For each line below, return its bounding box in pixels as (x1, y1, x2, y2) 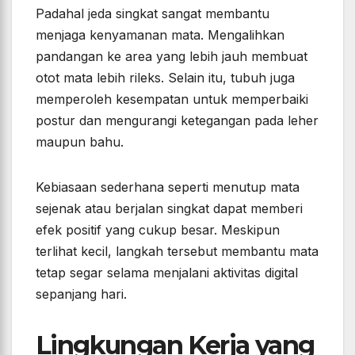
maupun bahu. (36, 133, 124, 150)
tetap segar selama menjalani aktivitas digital (36, 264, 298, 281)
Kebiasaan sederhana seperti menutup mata (36, 178, 300, 195)
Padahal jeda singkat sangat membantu (36, 5, 269, 21)
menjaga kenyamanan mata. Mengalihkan (36, 26, 284, 43)
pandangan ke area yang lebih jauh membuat (36, 48, 307, 64)
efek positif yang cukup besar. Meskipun (36, 221, 280, 238)
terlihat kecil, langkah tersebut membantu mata (36, 242, 319, 259)
